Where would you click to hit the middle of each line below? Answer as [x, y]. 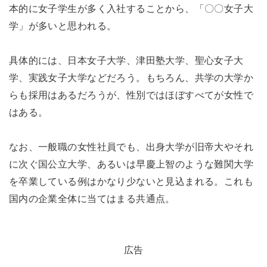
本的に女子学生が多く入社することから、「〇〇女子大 [131, 9]
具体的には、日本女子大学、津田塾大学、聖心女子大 [126, 60]
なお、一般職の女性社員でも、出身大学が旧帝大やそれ [131, 147]
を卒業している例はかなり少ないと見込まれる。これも [131, 181]
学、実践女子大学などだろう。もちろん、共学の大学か [131, 78]
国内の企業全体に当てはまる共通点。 [92, 199]
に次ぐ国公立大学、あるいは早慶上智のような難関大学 [131, 164]
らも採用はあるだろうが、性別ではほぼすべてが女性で [131, 95]
